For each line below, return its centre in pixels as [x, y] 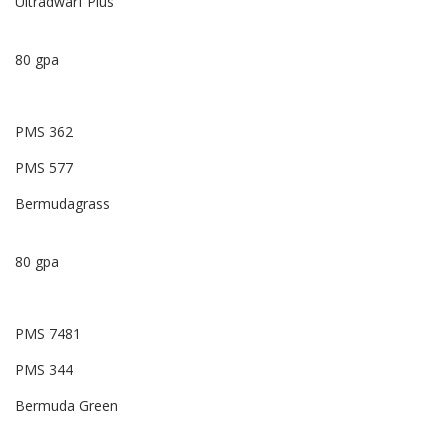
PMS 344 [44, 370]
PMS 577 [44, 168]
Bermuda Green [66, 406]
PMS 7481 [48, 334]
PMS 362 [44, 132]
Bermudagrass [62, 204]
